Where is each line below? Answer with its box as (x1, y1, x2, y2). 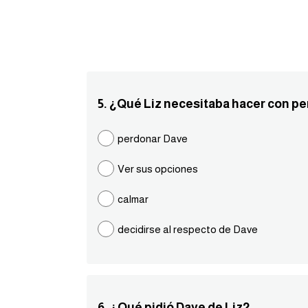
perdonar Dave (118, 133, 188, 144)
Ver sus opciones (118, 163, 198, 175)
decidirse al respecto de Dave (118, 223, 258, 235)
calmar (118, 193, 148, 205)
